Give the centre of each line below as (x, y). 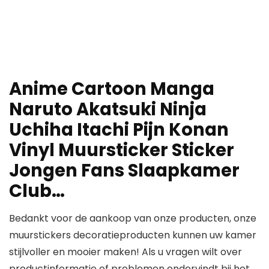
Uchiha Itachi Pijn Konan (119, 130)
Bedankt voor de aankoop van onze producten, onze (133, 219)
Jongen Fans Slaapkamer (124, 171)
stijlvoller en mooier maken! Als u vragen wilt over (125, 252)
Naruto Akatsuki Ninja (108, 110)
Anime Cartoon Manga (112, 89)
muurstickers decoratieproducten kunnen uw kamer (133, 235)
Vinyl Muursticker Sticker (122, 150)
